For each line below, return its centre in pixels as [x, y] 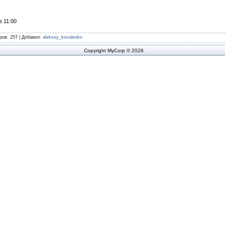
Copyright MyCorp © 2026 [114, 50]
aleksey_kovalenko [63, 37]
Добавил [31, 37]
